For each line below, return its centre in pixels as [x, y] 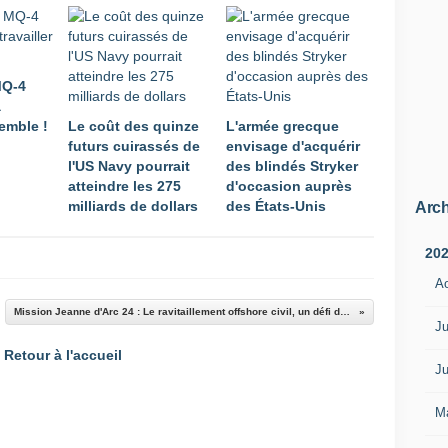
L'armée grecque [282, 126]
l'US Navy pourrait [129, 166]
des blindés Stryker [292, 166]
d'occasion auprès [289, 186]
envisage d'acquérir [293, 146]
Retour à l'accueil [63, 355]
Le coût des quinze [133, 126]
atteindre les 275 [124, 186]
